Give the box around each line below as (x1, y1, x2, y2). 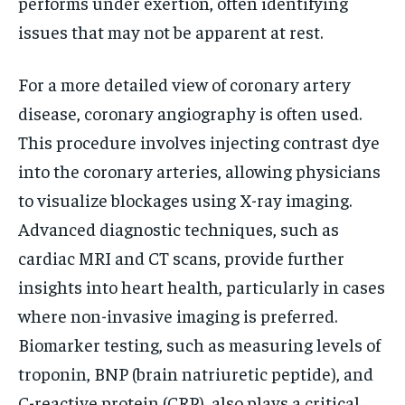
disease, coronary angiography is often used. (18, 101, 362, 125)
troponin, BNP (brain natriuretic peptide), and (18, 362, 373, 385)
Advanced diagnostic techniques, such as (18, 217, 339, 240)
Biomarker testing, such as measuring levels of (18, 333, 381, 356)
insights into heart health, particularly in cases (18, 275, 385, 298)
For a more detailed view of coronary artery (18, 72, 351, 96)
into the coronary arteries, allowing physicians (18, 159, 381, 183)
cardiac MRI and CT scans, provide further (18, 246, 344, 269)
